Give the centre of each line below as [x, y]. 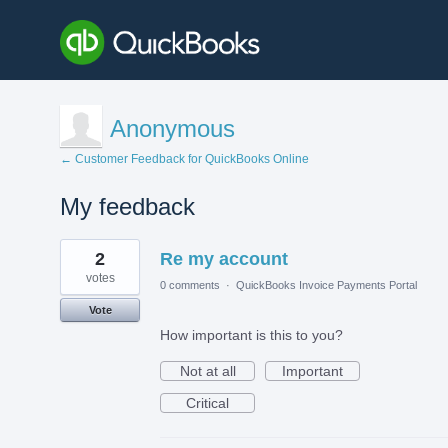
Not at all [207, 370]
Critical [207, 402]
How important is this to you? [251, 334]
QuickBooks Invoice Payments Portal [326, 284]
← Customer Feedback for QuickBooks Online [184, 158]
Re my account [224, 258]
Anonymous [172, 128]
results [81, 259]
